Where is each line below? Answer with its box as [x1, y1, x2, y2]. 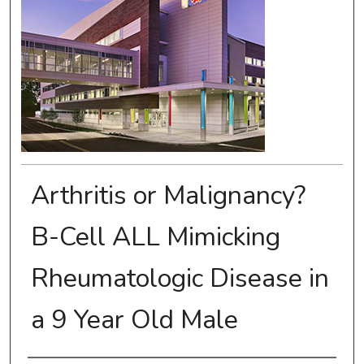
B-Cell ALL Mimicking [30, 219, 280, 255]
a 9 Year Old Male [30, 302, 238, 338]
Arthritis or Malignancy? [30, 178, 305, 214]
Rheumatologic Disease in [30, 261, 329, 297]
